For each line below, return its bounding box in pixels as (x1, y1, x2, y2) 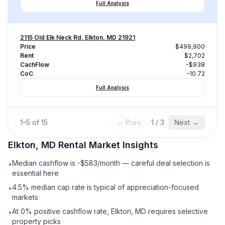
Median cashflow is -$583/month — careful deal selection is (12, 159, 210, 167)
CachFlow (20, 61, 49, 68)
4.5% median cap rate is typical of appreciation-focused (12, 183, 199, 191)
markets (12, 193, 38, 201)
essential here (12, 169, 59, 177)
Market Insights (86, 140, 158, 150)
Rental (58, 140, 86, 150)
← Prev (117, 118, 141, 127)
